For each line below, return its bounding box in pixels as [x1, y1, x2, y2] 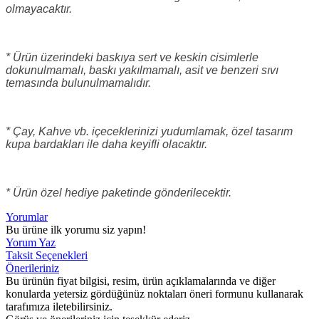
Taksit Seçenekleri [6, 249, 88, 261]
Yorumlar [6, 210, 48, 223]
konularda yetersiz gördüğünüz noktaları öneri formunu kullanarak [6, 287, 303, 300]
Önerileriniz [6, 261, 59, 274]
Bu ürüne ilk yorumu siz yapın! [6, 223, 146, 236]
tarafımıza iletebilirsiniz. [6, 300, 113, 313]
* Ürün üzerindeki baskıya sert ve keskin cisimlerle [6, 51, 258, 63]
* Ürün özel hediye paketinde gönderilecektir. [6, 186, 231, 199]
